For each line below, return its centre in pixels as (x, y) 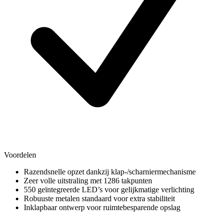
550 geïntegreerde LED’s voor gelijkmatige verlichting (109, 189)
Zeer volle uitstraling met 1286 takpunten (88, 180)
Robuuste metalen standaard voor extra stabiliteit (99, 198)
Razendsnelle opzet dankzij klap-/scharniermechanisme (110, 171)
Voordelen (20, 155)
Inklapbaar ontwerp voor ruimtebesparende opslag (102, 207)
